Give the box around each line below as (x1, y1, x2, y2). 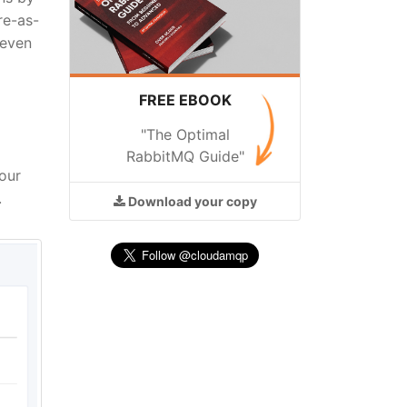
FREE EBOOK (138, 91, 232, 109)
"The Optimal (140, 125, 230, 144)
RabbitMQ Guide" (125, 147, 244, 165)
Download (124, 194, 194, 209)
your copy (194, 194, 257, 209)
